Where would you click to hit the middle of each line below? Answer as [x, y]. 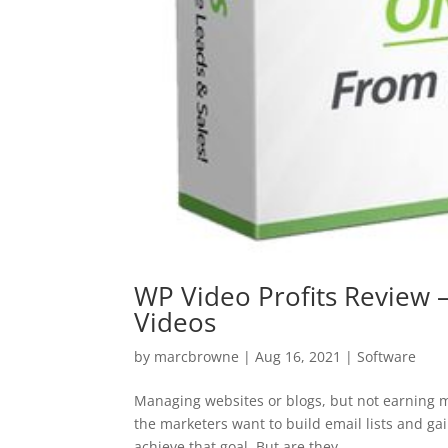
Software [387, 357]
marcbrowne [197, 357]
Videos [175, 322]
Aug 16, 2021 [298, 357]
